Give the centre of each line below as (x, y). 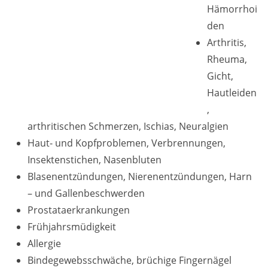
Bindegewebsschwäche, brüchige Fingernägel (130, 260)
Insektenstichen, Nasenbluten (95, 160)
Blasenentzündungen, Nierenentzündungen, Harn (140, 176)
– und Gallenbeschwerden (86, 193)
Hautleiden (232, 93)
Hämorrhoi (232, 9)
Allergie (44, 243)
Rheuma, (227, 59)
